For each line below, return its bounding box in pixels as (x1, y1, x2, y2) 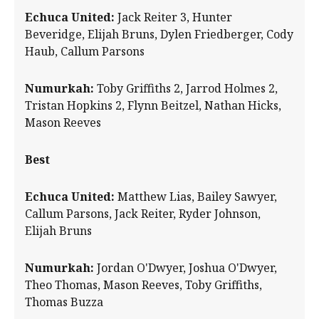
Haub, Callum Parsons (25, 43, 145, 60)
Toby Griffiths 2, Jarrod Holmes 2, (94, 80, 278, 97)
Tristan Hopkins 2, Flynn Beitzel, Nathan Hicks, (25, 98, 281, 114)
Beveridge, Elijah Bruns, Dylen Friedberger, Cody (25, 26, 293, 43)
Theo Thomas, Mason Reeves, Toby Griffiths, (25, 277, 262, 293)
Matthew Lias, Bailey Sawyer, (115, 189, 277, 205)
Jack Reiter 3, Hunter (115, 9, 232, 26)
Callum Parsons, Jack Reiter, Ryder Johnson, (25, 206, 261, 222)
